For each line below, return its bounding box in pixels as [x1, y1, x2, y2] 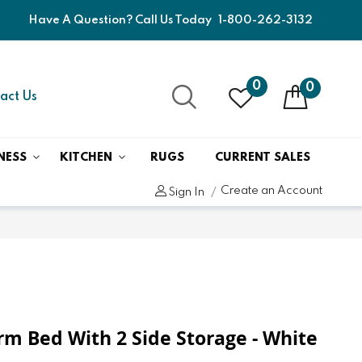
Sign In [168, 186, 205, 198]
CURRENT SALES [214, 151, 310, 163]
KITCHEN [60, 151, 113, 163]
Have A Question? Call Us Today [28, 15, 215, 26]
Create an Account [221, 184, 323, 196]
